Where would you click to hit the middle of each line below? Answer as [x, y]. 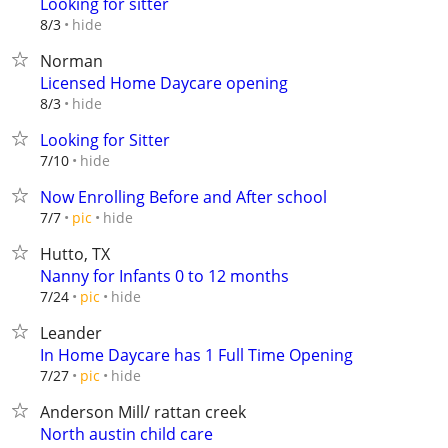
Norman [71, 61]
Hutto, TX [75, 254]
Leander [71, 333]
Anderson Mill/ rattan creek [143, 412]
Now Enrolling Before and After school [183, 197]
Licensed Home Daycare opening [164, 83]
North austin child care [126, 434]
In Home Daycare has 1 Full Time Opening [196, 355]
